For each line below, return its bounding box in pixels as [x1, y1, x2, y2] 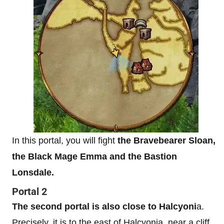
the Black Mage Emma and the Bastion [12, 151, 177, 161]
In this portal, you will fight [12, 135, 115, 145]
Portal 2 [12, 185, 47, 197]
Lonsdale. [12, 167, 54, 177]
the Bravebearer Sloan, [115, 135, 215, 145]
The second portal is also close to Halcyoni [12, 201, 196, 211]
